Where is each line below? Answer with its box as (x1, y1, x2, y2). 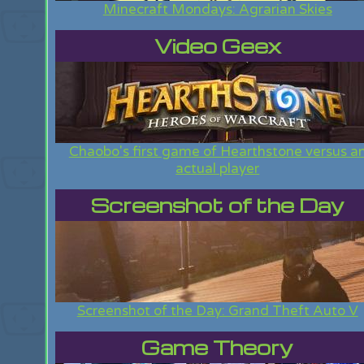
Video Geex (154, 33, 281, 58)
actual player (175, 160, 260, 177)
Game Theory (141, 335, 294, 360)
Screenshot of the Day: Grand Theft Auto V (76, 302, 358, 319)
